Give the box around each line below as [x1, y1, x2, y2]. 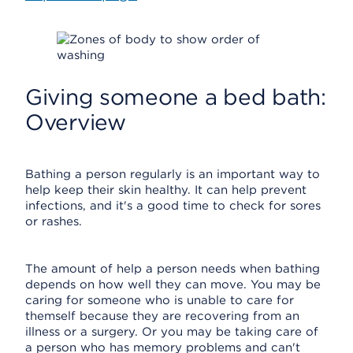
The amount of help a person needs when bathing [25, 262, 320, 276]
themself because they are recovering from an [25, 309, 299, 323]
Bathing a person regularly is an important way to [25, 167, 320, 181]
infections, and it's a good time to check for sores [25, 199, 321, 213]
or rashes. [25, 214, 82, 229]
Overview [25, 109, 126, 136]
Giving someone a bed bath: [25, 84, 326, 110]
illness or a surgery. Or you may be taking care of [25, 325, 318, 339]
